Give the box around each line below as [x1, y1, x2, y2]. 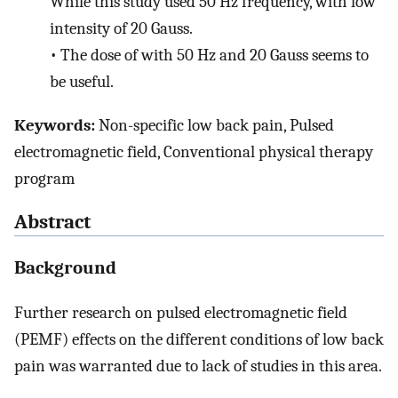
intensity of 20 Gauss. [50, 19, 193, 39]
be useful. [50, 72, 114, 92]
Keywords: [14, 115, 95, 135]
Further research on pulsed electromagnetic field [14, 303, 347, 323]
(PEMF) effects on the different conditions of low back [14, 330, 384, 350]
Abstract [14, 210, 91, 234]
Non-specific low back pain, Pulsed [95, 115, 334, 135]
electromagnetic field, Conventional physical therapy [14, 141, 373, 162]
